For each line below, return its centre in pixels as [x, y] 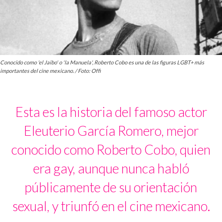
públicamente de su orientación [111, 187]
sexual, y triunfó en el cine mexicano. [111, 206]
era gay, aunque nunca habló [111, 168]
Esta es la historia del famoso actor [111, 112]
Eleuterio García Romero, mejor [111, 131]
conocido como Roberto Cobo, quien [111, 150]
